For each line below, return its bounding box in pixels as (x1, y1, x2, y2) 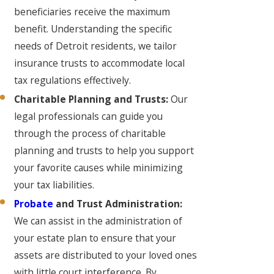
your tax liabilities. (14, 178, 95, 192)
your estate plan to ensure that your (14, 231, 177, 245)
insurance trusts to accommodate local (14, 56, 185, 70)
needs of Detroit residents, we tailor (14, 39, 177, 53)
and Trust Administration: (53, 197, 183, 211)
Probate (14, 197, 54, 211)
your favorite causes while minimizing (14, 161, 183, 175)
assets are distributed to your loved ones (14, 248, 198, 262)
